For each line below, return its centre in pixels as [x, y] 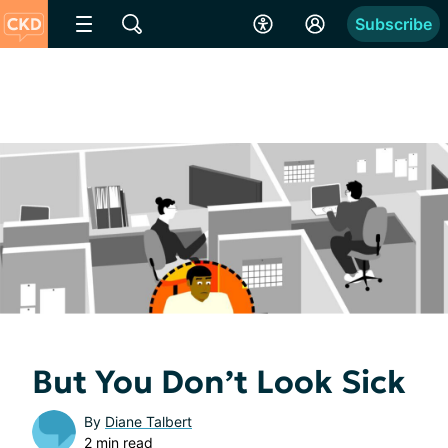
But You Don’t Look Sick [219, 381]
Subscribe [393, 24]
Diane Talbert [148, 421]
